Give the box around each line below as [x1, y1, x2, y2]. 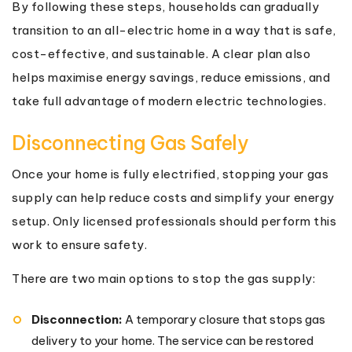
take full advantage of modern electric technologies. [12, 93, 326, 108]
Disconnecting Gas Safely [12, 130, 248, 156]
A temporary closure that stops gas [123, 311, 325, 327]
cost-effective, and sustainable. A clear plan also [12, 46, 310, 61]
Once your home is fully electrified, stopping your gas [12, 166, 328, 181]
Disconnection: [31, 311, 123, 327]
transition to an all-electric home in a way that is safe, [12, 22, 336, 38]
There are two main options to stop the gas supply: [12, 270, 315, 286]
